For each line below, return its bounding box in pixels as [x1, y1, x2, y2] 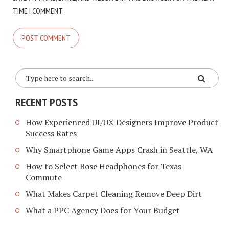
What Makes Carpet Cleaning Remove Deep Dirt [26, 188, 202, 200]
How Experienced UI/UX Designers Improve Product [26, 117, 218, 128]
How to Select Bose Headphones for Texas [26, 161, 181, 172]
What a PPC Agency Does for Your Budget [26, 204, 180, 216]
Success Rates [26, 128, 77, 140]
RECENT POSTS [15, 95, 78, 109]
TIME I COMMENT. [13, 5, 64, 16]
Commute [26, 172, 62, 184]
